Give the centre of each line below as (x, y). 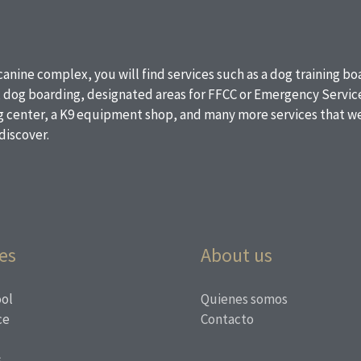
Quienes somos (244, 299)
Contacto (227, 319)
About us (237, 255)
